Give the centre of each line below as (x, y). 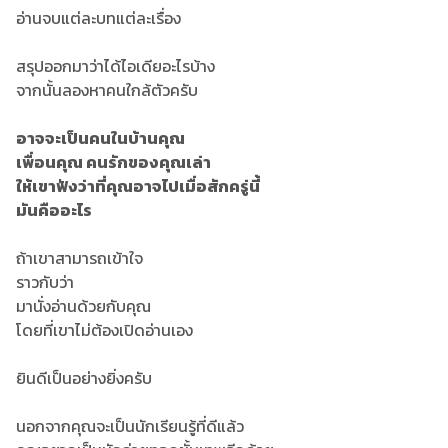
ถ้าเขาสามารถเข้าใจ (79, 258)
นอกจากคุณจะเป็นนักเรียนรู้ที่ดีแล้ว (130, 426)
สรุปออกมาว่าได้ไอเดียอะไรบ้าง (115, 66)
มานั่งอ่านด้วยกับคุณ (83, 306)
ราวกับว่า (45, 282)
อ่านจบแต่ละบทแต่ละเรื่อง (98, 18)
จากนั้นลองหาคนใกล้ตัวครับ (107, 90)
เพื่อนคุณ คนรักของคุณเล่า (113, 162)
